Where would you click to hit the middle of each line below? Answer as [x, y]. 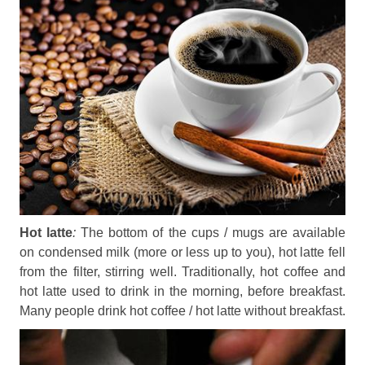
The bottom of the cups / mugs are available [213, 233]
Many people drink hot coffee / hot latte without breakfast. [182, 311]
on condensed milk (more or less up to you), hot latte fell [182, 252]
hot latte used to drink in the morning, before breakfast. [182, 291]
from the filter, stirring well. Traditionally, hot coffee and [182, 272]
